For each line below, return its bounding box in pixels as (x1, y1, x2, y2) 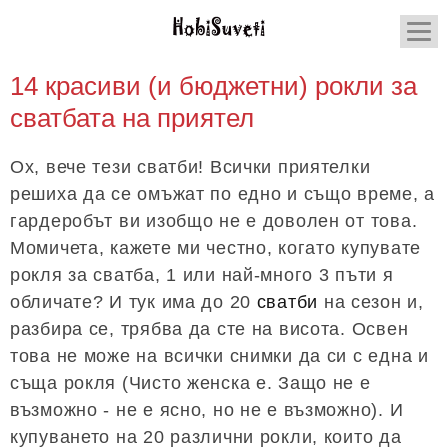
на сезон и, (318, 292, 424, 312)
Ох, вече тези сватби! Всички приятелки (10, 157, 371, 177)
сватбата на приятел (10, 103, 254, 133)
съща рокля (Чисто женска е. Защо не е (10, 373, 371, 393)
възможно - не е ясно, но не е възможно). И (10, 400, 404, 420)
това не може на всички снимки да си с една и (10, 346, 429, 366)
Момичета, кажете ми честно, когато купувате (10, 238, 421, 258)
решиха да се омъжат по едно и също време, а (10, 184, 435, 204)
